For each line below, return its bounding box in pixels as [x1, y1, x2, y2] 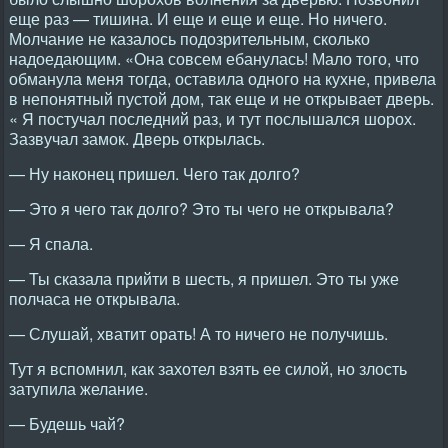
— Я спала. [9, 232, 93, 255]
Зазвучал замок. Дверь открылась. [9, 127, 265, 150]
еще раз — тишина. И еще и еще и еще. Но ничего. [9, 7, 387, 30]
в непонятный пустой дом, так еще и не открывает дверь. [9, 87, 434, 110]
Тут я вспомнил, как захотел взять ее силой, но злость [9, 357, 407, 380]
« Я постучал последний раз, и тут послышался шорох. [9, 107, 416, 130]
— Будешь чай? [9, 412, 125, 435]
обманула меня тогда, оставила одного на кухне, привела [9, 67, 436, 90]
